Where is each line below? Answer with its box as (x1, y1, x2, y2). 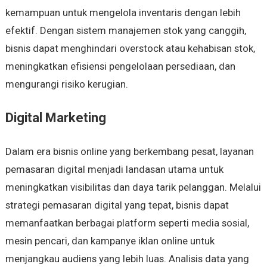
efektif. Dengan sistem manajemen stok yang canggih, (5, 24, 246, 37)
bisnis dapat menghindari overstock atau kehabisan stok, (5, 42, 255, 55)
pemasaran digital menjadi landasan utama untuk (5, 163, 223, 176)
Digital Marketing (5, 110, 106, 126)
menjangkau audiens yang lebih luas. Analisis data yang (5, 253, 249, 265)
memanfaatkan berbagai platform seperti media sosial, (5, 217, 249, 229)
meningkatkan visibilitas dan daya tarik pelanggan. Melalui (5, 181, 261, 194)
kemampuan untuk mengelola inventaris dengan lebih (5, 7, 241, 19)
